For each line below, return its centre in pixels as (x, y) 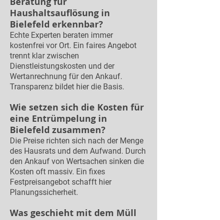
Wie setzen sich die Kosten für (77, 107)
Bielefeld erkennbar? (58, 24)
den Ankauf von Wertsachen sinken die (77, 161)
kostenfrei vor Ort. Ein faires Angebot (73, 45)
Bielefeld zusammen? (59, 130)
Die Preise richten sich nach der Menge (77, 141)
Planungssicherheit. (44, 192)
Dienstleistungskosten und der (62, 66)
